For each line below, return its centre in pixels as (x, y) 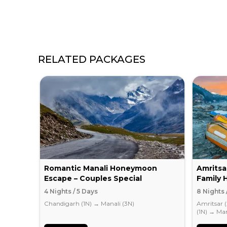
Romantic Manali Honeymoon (101, 168)
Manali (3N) (118, 203)
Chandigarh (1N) (68, 203)
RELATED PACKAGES (92, 59)
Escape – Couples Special (93, 178)
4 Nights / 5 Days (71, 191)
